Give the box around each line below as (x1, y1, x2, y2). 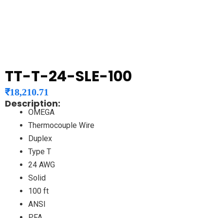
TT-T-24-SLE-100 (5, 66, 132, 87)
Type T (28, 147, 51, 157)
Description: (5, 97, 60, 110)
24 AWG (28, 160, 55, 170)
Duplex (28, 134, 52, 144)
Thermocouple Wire (28, 121, 94, 130)
